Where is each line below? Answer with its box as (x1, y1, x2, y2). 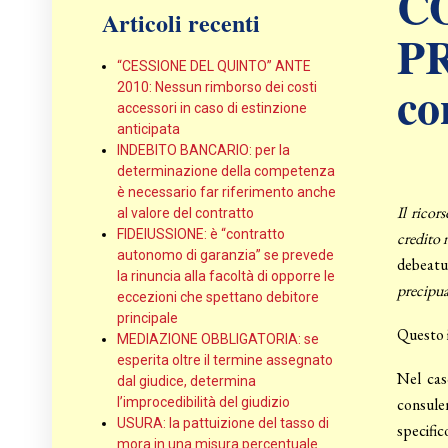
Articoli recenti (102, 5, 260, 41)
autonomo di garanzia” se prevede (117, 247, 334, 264)
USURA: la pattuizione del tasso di (117, 415, 329, 432)
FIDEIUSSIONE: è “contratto (117, 226, 285, 243)
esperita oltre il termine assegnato (117, 352, 333, 369)
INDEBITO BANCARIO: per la (117, 142, 290, 159)
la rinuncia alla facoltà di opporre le (117, 268, 335, 285)
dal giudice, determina (117, 373, 256, 390)
